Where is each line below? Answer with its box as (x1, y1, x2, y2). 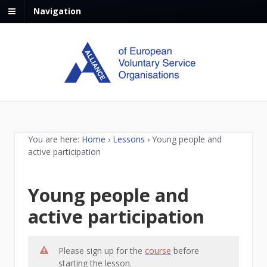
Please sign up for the (58, 245, 145, 257)
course (145, 245, 172, 257)
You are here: (28, 133, 80, 145)
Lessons (113, 133, 145, 145)
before (171, 245, 200, 257)
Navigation (33, 5, 81, 17)
